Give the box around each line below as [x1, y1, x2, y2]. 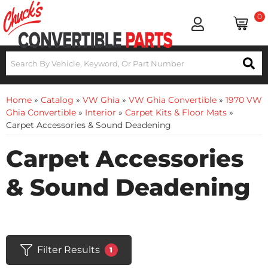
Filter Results [36, 244, 100, 255]
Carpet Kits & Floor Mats [125, 107, 227, 118]
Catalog [41, 95, 74, 105]
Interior [85, 107, 116, 118]
